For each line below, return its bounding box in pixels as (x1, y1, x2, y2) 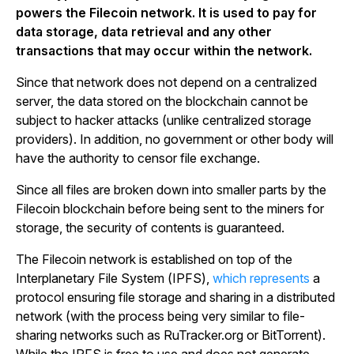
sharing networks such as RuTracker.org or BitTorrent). (16, 327, 326, 343)
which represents (213, 270, 310, 286)
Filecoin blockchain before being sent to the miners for (16, 201, 324, 217)
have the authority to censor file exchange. (16, 150, 263, 166)
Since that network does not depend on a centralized (16, 74, 317, 90)
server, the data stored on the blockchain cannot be (16, 93, 308, 109)
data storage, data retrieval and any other (16, 24, 272, 40)
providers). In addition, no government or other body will (16, 131, 333, 147)
